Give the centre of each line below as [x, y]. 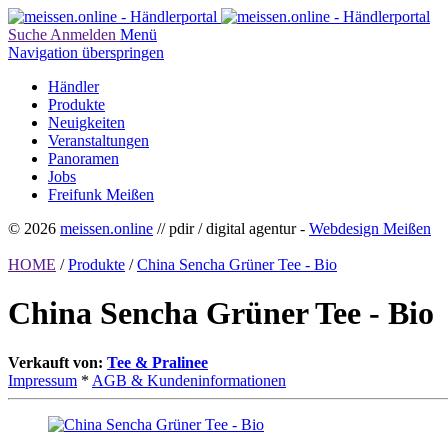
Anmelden [83, 34]
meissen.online [106, 228]
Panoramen [83, 158]
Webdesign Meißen [370, 228]
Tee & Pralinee [157, 362]
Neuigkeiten [86, 122]
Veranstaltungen [98, 140]
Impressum [42, 380]
